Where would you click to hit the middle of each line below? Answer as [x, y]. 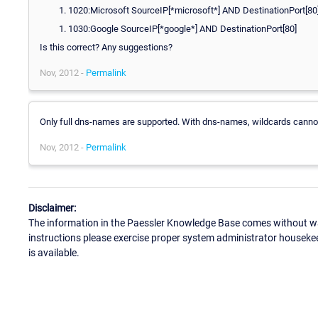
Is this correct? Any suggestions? [106, 47]
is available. [54, 253]
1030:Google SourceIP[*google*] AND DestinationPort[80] [182, 28]
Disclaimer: [52, 208]
